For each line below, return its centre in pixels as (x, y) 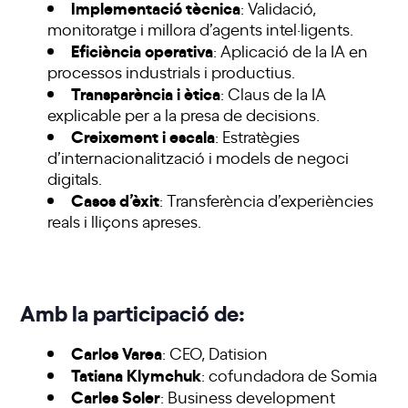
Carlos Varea (117, 352)
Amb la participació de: (133, 312)
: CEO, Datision (215, 353)
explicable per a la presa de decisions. (184, 114)
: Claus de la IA (274, 93)
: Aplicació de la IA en (291, 51)
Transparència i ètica (146, 93)
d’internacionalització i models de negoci (199, 157)
